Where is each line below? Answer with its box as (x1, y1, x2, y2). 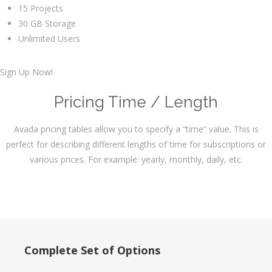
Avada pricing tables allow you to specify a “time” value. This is (13, 123, 259, 135)
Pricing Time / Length (54, 93, 218, 112)
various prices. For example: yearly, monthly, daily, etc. (29, 154, 243, 166)
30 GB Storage (18, 18, 76, 30)
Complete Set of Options (24, 243, 160, 258)
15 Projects (18, 2, 63, 15)
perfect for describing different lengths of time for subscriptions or (6, 138, 266, 151)
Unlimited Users (18, 33, 80, 45)
